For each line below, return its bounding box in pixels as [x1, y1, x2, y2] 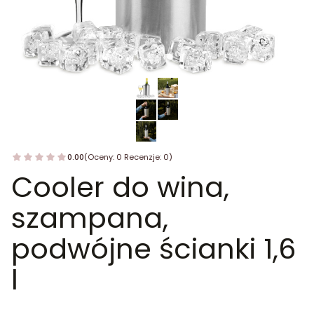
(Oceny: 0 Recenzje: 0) [84, 151, 172, 163]
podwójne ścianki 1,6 [11, 228, 296, 268]
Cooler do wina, [11, 167, 229, 207]
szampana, [11, 198, 168, 238]
